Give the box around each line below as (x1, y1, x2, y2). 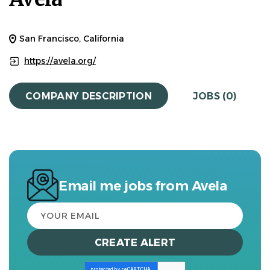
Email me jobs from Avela (58, 177, 227, 194)
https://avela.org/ (24, 55, 96, 66)
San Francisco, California (19, 33, 124, 44)
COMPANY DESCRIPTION (25, 90, 152, 102)
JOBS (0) (192, 90, 237, 102)
